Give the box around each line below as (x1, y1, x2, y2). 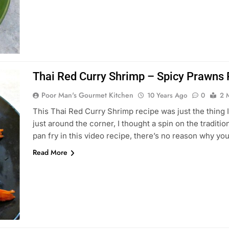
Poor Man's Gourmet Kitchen (41, 90, 133, 100)
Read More (32, 147, 67, 157)
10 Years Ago (147, 90, 187, 100)
